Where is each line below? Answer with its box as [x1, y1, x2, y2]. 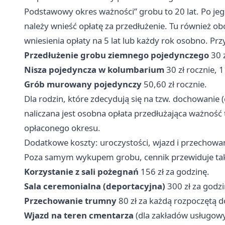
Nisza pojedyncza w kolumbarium [24, 64, 164, 76]
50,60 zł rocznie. [142, 78, 207, 90]
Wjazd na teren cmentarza [24, 209, 134, 221]
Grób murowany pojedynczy [24, 78, 142, 90]
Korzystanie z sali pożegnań [24, 166, 139, 178]
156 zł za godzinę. [139, 166, 209, 178]
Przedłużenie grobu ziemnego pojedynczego [24, 49, 209, 61]
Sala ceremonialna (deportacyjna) [24, 180, 165, 192]
